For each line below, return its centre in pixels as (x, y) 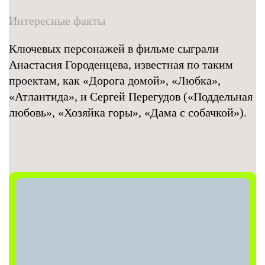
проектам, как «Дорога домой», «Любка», (115, 80)
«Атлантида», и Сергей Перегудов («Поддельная (131, 96)
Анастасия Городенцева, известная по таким (121, 64)
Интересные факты (57, 21)
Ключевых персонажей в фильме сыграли (114, 49)
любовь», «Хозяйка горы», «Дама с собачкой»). (128, 112)
